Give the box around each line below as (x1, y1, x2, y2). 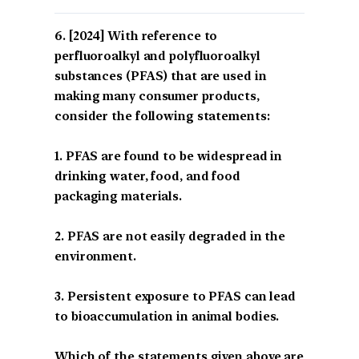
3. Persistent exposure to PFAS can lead (54, 289, 296, 305)
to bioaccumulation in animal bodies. (54, 309, 280, 325)
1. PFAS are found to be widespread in (54, 149, 283, 164)
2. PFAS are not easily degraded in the (54, 229, 286, 244)
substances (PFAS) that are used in (54, 69, 267, 84)
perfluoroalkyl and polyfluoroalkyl (54, 49, 260, 64)
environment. (54, 249, 136, 264)
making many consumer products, (54, 89, 260, 104)
